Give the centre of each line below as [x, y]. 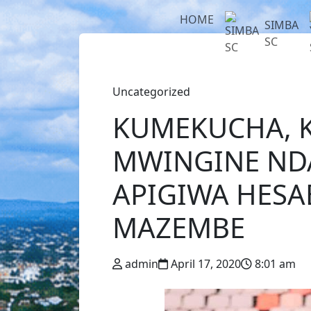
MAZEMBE [179, 227]
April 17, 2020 [206, 264]
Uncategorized [151, 92]
